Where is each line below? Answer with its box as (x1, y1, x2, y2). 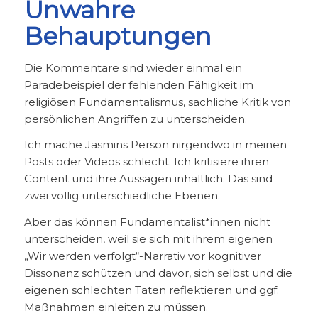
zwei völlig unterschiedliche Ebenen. (23, 189, 220, 203)
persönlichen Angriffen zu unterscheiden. (23, 111, 247, 126)
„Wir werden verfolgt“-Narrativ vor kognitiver (23, 249, 261, 263)
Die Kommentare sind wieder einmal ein (23, 60, 242, 75)
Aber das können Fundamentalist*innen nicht (23, 215, 270, 229)
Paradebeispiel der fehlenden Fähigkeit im (23, 77, 253, 92)
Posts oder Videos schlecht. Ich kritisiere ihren (23, 155, 269, 169)
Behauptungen (23, 21, 212, 51)
